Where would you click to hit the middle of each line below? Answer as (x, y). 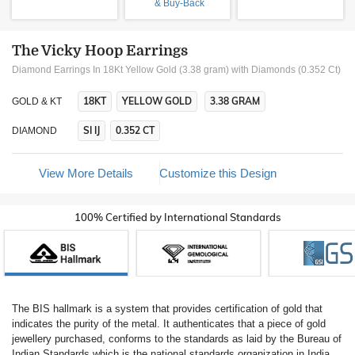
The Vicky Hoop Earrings (100, 51)
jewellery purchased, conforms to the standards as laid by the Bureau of (177, 339)
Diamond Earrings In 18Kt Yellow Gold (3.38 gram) (120, 70)
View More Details (86, 173)
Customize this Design (218, 173)
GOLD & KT (37, 101)
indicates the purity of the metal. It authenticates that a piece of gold (169, 324)
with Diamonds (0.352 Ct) (285, 70)
